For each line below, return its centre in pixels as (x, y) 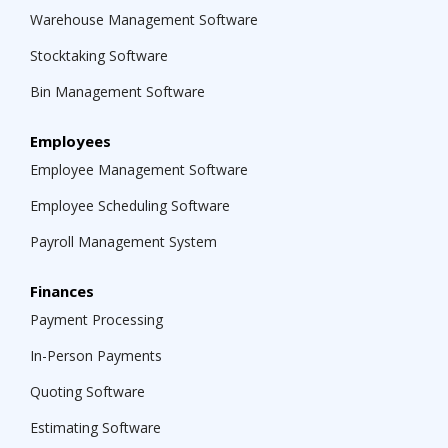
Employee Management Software (139, 170)
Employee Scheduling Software (130, 206)
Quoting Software (87, 392)
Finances (62, 291)
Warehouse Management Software (144, 20)
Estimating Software (95, 428)
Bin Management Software (117, 92)
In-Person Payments (96, 356)
